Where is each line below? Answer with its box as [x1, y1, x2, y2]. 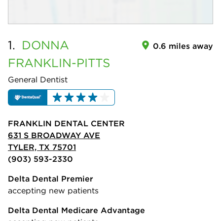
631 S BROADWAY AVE [8, 130, 100, 141]
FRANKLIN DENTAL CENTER [8, 118, 125, 129]
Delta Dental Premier [8, 174, 93, 184]
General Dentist [8, 74, 68, 84]
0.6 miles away [153, 41, 213, 51]
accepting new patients [8, 185, 99, 196]
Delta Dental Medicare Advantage [8, 205, 145, 216]
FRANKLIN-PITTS [8, 55, 110, 70]
